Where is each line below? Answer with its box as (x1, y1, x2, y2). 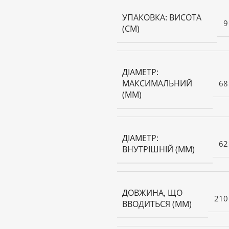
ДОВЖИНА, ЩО (122, 187, 182, 199)
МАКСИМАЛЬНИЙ (122, 78, 192, 89)
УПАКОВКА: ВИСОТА (122, 12, 201, 24)
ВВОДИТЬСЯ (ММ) (122, 198, 192, 210)
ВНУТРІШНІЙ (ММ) (122, 144, 195, 155)
